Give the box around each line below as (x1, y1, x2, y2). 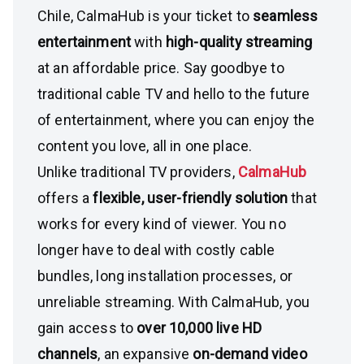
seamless (253, 7, 318, 24)
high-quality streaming (165, 33, 313, 50)
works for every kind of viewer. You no (37, 215, 286, 232)
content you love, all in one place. (37, 137, 253, 154)
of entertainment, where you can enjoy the (37, 111, 315, 128)
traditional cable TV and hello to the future (37, 85, 310, 102)
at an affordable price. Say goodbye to (37, 59, 284, 76)
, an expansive (97, 345, 193, 362)
